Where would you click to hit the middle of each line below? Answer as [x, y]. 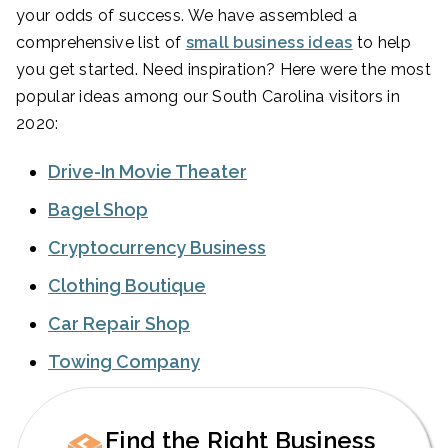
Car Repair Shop [119, 324]
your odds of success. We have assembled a [187, 16]
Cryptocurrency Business [157, 248]
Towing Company [124, 362]
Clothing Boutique [127, 286]
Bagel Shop [98, 210]
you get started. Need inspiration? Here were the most [223, 70]
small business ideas [269, 43]
